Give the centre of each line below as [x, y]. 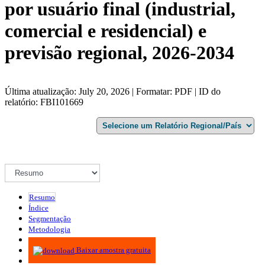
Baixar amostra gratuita [113, 250]
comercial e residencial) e [106, 31]
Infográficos [48, 240]
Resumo [42, 197]
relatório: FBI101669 [44, 102]
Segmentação [50, 218]
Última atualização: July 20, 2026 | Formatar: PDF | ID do [113, 91]
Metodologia [49, 229]
